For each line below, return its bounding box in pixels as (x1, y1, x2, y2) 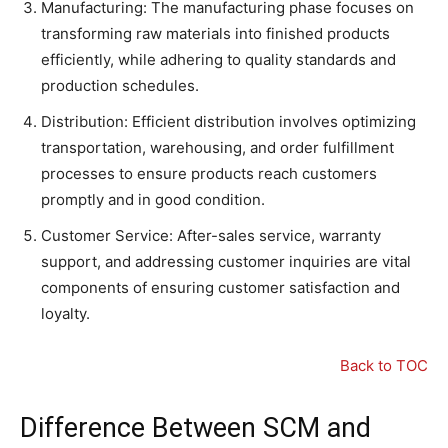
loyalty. (41, 304, 90, 324)
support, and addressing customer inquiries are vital (41, 252, 411, 272)
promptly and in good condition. (41, 190, 265, 210)
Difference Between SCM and (20, 412, 371, 445)
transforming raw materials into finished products (41, 24, 390, 44)
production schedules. (41, 76, 199, 96)
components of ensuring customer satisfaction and (41, 278, 400, 298)
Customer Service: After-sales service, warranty (41, 226, 381, 246)
